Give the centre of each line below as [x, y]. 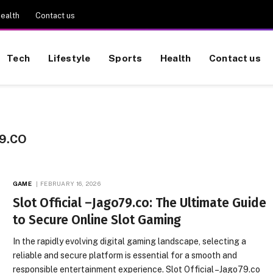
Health [176, 58]
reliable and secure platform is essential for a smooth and [125, 255]
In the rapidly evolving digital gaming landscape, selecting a [130, 241]
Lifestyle [69, 58]
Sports [126, 58]
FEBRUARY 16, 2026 [70, 183]
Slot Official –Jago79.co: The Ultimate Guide [140, 203]
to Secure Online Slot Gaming [97, 220]
